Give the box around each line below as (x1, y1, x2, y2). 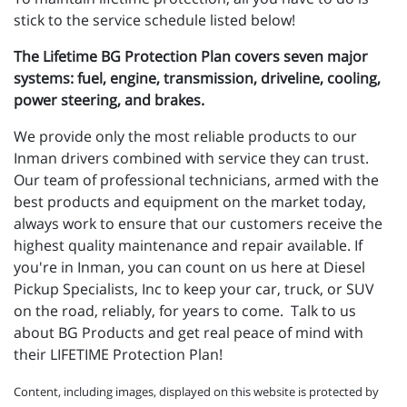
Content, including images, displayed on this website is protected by (14, 383, 379, 401)
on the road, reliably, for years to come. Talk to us (14, 301, 356, 322)
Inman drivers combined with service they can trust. (14, 148, 369, 169)
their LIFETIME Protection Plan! (14, 344, 223, 365)
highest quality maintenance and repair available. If (14, 235, 362, 256)
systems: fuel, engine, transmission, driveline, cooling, (14, 68, 381, 89)
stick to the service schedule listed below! (14, 10, 295, 31)
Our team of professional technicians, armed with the (14, 170, 379, 191)
